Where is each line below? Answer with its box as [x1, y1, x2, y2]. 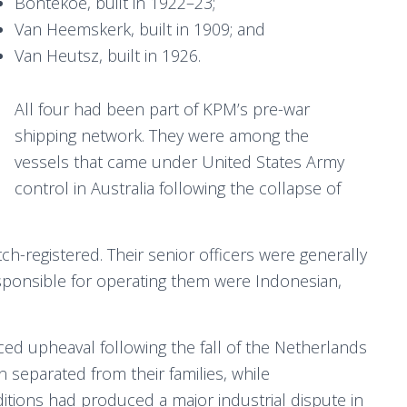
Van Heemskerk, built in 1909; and [15, 18, 265, 40]
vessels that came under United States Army [15, 151, 344, 173]
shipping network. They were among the [15, 124, 309, 146]
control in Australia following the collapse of [15, 177, 341, 199]
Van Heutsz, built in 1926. [15, 45, 201, 66]
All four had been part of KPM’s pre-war [15, 98, 310, 120]
